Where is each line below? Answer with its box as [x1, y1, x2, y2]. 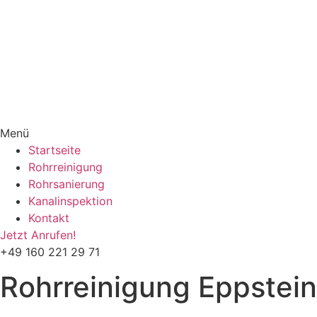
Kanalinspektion [28, 193, 113, 208]
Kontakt [28, 210, 69, 225]
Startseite [28, 142, 81, 157]
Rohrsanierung [28, 176, 105, 191]
